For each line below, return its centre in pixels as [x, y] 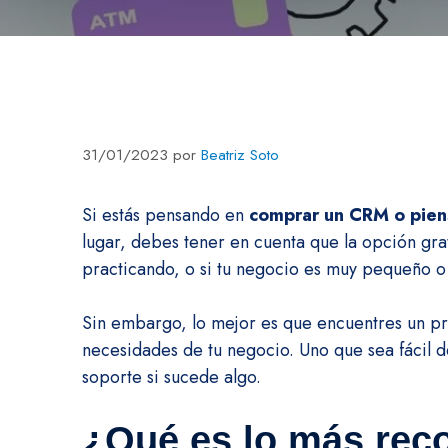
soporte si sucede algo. [171, 376]
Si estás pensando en [163, 214]
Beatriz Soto [240, 154]
